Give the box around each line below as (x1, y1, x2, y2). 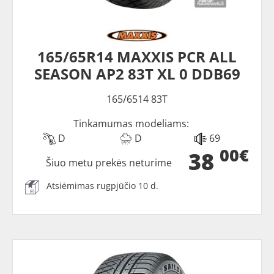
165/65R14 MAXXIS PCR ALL (37, 46, 237, 67)
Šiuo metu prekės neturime (46, 155, 172, 169)
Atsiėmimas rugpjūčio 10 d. (46, 179, 158, 191)
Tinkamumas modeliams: (73, 116, 189, 130)
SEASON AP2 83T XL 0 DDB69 (34, 63, 240, 84)
